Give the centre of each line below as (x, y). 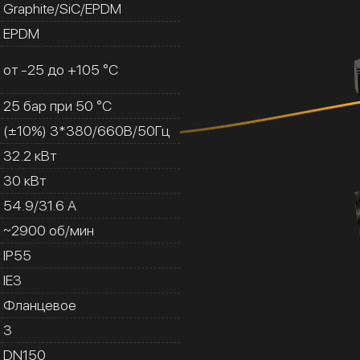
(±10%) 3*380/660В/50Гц (86, 130)
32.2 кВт (30, 155)
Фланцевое (40, 305)
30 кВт (25, 180)
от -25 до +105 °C (61, 69)
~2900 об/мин (49, 230)
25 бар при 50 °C (57, 105)
